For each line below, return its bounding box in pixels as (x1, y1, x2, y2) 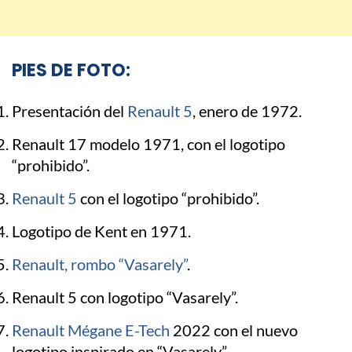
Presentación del (12, 101, 127, 121)
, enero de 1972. (192, 101, 302, 121)
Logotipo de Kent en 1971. (12, 222, 191, 241)
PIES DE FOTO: (12, 58, 130, 83)
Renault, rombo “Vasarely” (12, 255, 187, 274)
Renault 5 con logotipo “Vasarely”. (12, 288, 238, 307)
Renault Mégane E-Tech (12, 321, 170, 340)
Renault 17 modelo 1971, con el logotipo (12, 134, 285, 154)
